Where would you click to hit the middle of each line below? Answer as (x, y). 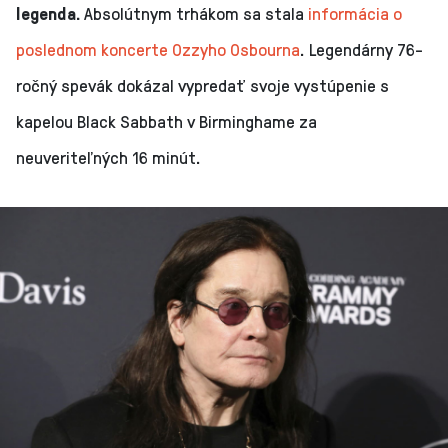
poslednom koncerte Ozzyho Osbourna (158, 48)
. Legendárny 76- (361, 48)
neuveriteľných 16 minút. (108, 156)
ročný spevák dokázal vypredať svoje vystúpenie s (202, 84)
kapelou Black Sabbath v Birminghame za (166, 120)
